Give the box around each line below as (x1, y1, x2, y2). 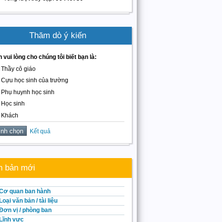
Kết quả (27, 127, 51, 135)
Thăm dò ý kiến (29, 31, 86, 40)
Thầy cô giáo (1, 65, 36, 72)
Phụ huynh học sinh (1, 88, 55, 96)
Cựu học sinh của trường (1, 77, 68, 84)
